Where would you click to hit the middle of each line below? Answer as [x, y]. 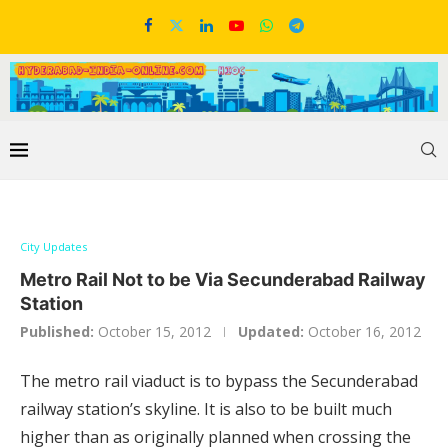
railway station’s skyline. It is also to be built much [206, 409]
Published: [57, 332]
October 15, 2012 [154, 332]
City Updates [53, 247]
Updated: [271, 332]
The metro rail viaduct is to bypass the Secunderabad [219, 381]
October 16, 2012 [364, 332]
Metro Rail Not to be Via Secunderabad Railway [223, 280]
